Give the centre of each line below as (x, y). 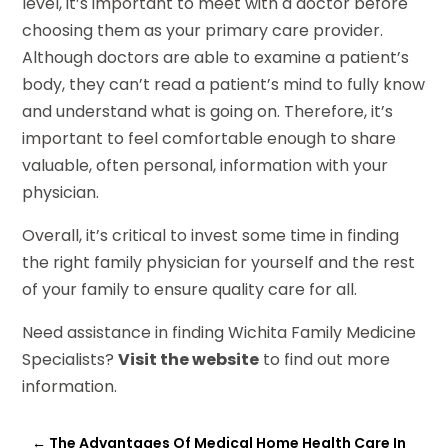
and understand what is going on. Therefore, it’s (208, 112)
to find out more (325, 360)
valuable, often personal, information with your (205, 166)
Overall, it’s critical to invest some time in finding (211, 236)
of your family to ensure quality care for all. (190, 290)
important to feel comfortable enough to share (209, 139)
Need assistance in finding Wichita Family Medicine (219, 333)
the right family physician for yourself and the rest (219, 263)
